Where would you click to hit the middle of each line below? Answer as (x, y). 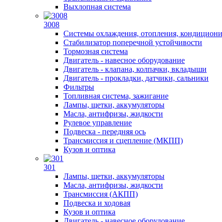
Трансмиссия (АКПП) (101, 194)
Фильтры (79, 87)
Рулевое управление (98, 122)
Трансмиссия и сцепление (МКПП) (123, 140)
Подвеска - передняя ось (105, 131)
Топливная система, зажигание (116, 96)
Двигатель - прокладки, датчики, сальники (136, 78)
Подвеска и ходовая (97, 203)
